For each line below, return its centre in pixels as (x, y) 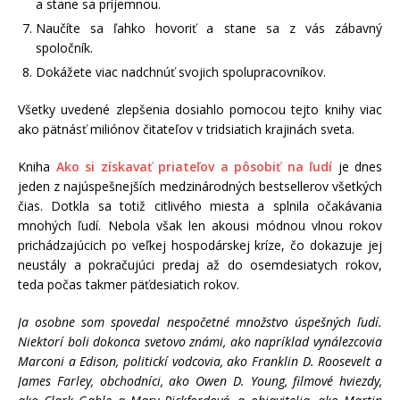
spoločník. (64, 47)
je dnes (357, 166)
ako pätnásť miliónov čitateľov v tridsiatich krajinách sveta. (186, 129)
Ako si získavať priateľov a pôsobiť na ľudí (194, 166)
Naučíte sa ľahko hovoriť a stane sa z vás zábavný (209, 28)
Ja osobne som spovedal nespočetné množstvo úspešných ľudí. (200, 321)
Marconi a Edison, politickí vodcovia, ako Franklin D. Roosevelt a (200, 361)
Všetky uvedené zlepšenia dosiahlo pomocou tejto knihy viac (200, 109)
